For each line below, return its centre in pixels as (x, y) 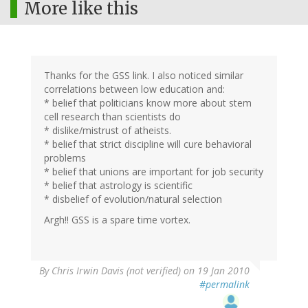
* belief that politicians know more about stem (148, 103)
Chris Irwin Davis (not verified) (116, 271)
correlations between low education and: (134, 89)
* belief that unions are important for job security (154, 172)
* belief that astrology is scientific (118, 186)
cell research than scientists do (112, 117)
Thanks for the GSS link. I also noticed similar (144, 76)
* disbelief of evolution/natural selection (133, 199)
